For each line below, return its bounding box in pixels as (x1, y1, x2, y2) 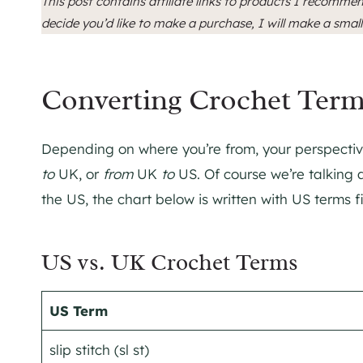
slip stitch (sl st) (49, 340, 149, 358)
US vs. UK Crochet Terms (41, 247, 298, 276)
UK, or (54, 164, 103, 182)
